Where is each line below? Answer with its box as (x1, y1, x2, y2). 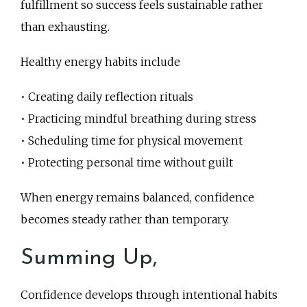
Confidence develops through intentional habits (21, 287, 278, 302)
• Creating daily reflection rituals (21, 90, 193, 104)
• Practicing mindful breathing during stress (21, 112, 256, 126)
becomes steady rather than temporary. (21, 212, 229, 227)
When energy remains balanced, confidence (21, 191, 254, 205)
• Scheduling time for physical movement (21, 134, 243, 148)
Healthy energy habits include (21, 55, 180, 69)
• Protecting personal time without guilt (21, 156, 233, 170)
